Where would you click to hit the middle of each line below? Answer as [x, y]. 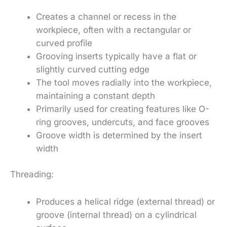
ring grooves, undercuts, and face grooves [123, 122]
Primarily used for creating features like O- [123, 109]
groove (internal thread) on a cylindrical [116, 215]
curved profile [64, 43]
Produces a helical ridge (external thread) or [125, 201]
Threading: [32, 175]
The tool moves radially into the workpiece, [124, 82]
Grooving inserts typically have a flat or [116, 56]
